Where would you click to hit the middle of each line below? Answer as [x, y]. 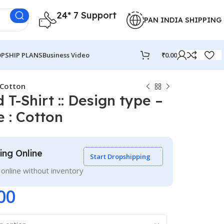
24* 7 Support [86, 15]
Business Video [66, 55]
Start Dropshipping [120, 156]
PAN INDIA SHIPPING [183, 20]
